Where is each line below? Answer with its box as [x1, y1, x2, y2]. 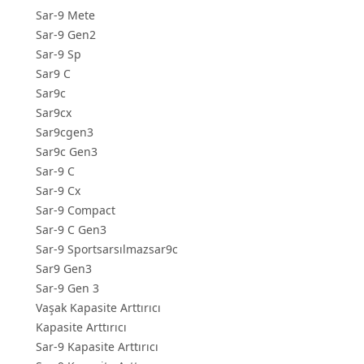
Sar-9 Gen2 [36, 27, 96, 43]
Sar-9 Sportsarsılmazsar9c [36, 241, 178, 258]
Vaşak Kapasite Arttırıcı [36, 300, 161, 316]
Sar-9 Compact [36, 202, 115, 219]
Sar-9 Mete [36, 7, 95, 24]
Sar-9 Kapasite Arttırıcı [36, 339, 158, 355]
